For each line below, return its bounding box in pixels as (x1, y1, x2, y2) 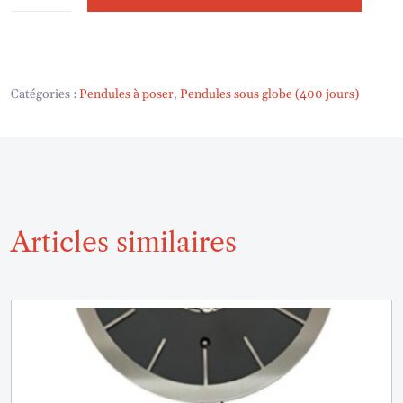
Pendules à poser (79, 85, 174, 103)
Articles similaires (11, 225, 237, 259)
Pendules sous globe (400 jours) (180, 85, 359, 103)
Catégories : (11, 85, 79, 103)
